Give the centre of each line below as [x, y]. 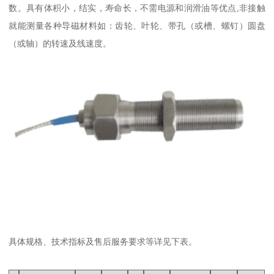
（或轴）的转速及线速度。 [60, 44]
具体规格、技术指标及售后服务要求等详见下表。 [103, 242]
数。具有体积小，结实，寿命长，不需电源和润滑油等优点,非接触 [137, 8]
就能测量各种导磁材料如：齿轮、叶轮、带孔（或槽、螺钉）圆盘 [137, 26]
